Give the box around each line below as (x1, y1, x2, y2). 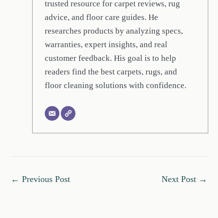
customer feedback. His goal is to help (45, 54, 177, 63)
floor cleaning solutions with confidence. (45, 81, 187, 91)
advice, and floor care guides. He (45, 13, 159, 22)
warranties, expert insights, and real (45, 40, 168, 50)
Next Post (162, 174, 199, 184)
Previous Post (19, 174, 70, 184)
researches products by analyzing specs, (45, 26, 183, 36)
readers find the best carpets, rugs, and (45, 67, 178, 77)
